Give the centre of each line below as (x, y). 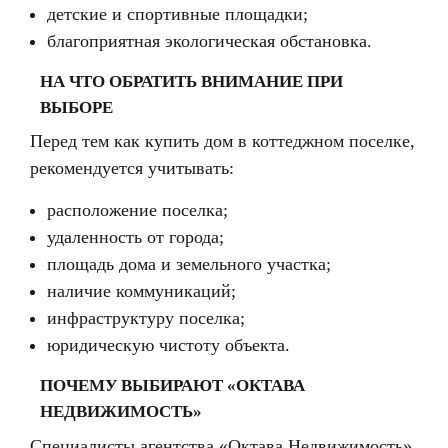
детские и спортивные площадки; (178, 13)
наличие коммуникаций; (142, 290)
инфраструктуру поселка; (146, 317)
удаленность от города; (136, 236)
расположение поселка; (138, 209)
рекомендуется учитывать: (132, 168)
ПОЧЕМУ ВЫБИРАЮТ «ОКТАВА (172, 384)
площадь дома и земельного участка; (189, 263)
